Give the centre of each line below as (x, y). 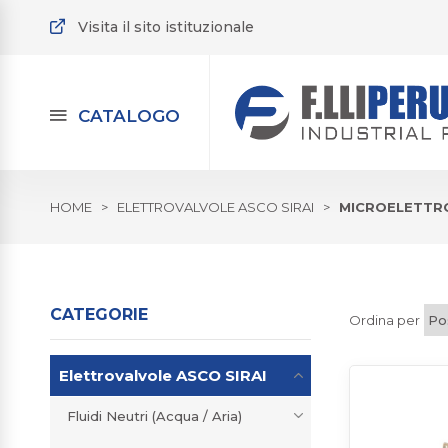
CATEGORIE (99, 315)
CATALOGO (129, 115)
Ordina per (384, 320)
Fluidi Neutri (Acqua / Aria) (154, 416)
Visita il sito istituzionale (166, 26)
